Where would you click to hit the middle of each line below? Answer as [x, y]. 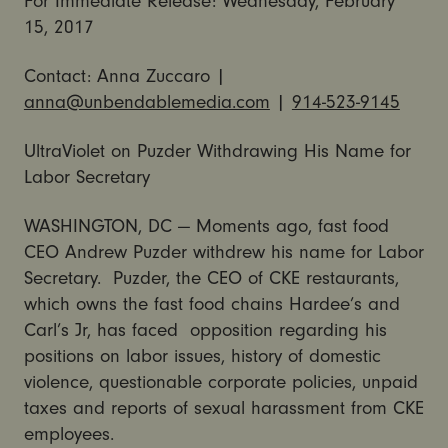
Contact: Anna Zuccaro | [124, 76]
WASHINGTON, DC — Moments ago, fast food [206, 226]
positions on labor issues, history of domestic [202, 356]
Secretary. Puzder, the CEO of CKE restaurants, [211, 278]
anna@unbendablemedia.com [146, 102]
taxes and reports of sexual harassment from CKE [223, 408]
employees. [68, 434]
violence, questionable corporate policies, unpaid [220, 382]
